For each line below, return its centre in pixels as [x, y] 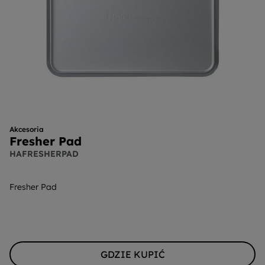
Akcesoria [27, 129]
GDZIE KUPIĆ [132, 254]
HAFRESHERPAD [44, 154]
